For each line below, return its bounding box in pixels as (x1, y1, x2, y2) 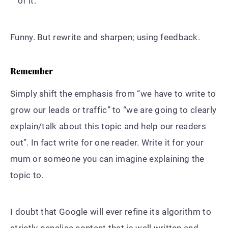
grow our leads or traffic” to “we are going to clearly (10, 104, 217, 115)
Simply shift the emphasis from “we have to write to (10, 88, 216, 99)
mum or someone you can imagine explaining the (10, 153, 205, 164)
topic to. (10, 169, 44, 180)
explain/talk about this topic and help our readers (10, 121, 206, 131)
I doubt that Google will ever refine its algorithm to (10, 206, 211, 217)
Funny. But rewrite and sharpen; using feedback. (10, 32, 201, 42)
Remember (10, 65, 53, 76)
